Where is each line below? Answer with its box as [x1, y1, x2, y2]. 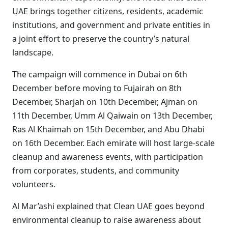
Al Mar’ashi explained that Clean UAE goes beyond [12, 201, 205, 212]
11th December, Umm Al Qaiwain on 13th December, [12, 110, 213, 121]
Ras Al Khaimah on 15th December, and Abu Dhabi [12, 124, 205, 135]
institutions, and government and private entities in [12, 19, 210, 31]
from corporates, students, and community [12, 165, 179, 176]
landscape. [12, 47, 53, 58]
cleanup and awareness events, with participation [12, 151, 203, 162]
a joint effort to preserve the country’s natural [12, 33, 189, 44]
